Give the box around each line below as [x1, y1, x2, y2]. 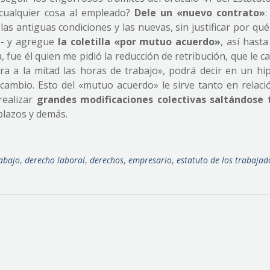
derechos [90, 154, 124, 166]
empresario [128, 154, 172, 166]
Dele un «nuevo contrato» [134, 6, 265, 19]
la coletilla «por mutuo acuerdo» [57, 35, 221, 48]
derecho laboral [25, 154, 85, 166]
